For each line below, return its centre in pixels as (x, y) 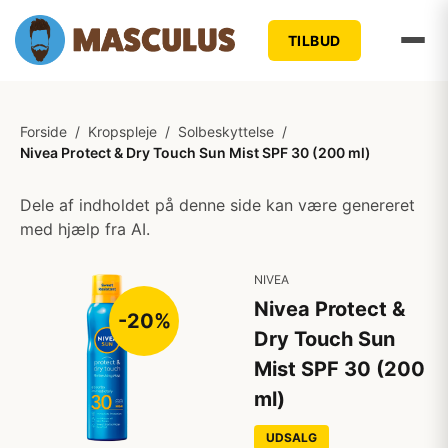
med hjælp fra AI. (85, 229)
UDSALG (291, 437)
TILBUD (314, 40)
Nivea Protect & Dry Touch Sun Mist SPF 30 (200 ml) (195, 152)
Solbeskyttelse (226, 131)
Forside (43, 131)
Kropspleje (122, 131)
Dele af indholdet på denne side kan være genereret (217, 205)
